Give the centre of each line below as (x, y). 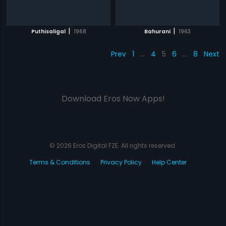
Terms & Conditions (60, 162)
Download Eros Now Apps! (113, 99)
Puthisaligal (48, 32)
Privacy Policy (121, 162)
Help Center (169, 162)
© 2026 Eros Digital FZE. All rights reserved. (113, 146)
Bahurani (157, 32)
